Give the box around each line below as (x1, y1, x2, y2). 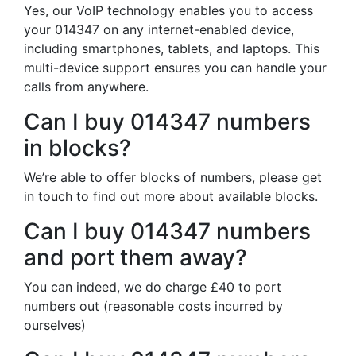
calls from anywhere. (24, 79, 149, 95)
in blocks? (24, 134, 131, 161)
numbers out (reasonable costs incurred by (24, 298, 283, 314)
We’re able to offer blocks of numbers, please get (24, 169, 322, 185)
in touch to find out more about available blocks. (24, 188, 318, 204)
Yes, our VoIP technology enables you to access (24, 2, 313, 18)
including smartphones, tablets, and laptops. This (24, 41, 319, 56)
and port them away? (24, 244, 247, 271)
